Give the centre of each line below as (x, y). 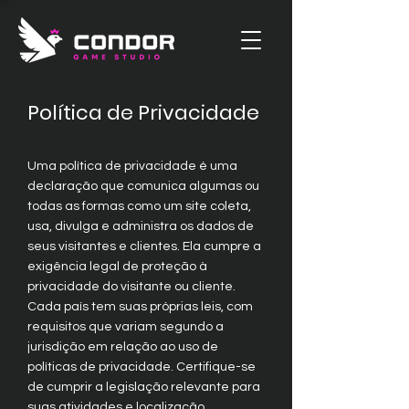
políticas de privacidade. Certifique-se (142, 367)
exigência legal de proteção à (117, 267)
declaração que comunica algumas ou (143, 186)
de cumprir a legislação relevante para (144, 387)
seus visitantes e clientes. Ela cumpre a (144, 246)
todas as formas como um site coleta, (139, 206)
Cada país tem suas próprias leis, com (140, 307)
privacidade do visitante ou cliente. (131, 287)
